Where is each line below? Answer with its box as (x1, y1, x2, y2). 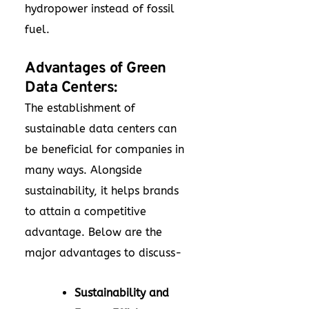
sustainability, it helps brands (25, 184, 179, 197)
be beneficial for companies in (25, 143, 184, 156)
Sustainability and (74, 286, 169, 299)
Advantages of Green (25, 59, 166, 78)
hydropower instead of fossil (25, 2, 175, 15)
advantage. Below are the (25, 226, 162, 239)
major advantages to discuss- (25, 246, 182, 259)
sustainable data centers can (25, 122, 177, 135)
